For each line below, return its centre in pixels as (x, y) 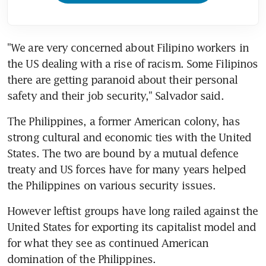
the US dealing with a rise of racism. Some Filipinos (133, 63)
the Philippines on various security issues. (112, 185)
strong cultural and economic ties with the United (129, 137)
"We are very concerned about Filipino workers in (128, 47)
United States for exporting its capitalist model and (132, 227)
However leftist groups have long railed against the (133, 210)
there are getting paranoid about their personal (122, 79)
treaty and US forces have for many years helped (126, 169)
